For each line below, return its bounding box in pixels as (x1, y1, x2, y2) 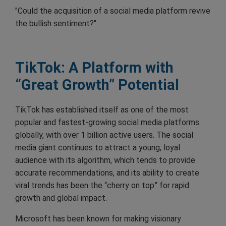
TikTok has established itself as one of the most (15, 104, 189, 115)
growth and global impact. (15, 193, 107, 203)
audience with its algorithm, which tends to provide (15, 155, 195, 165)
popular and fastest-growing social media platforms (15, 117, 199, 127)
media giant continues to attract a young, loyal (15, 142, 180, 152)
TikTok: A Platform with (15, 59, 174, 76)
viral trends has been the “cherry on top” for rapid (15, 180, 189, 190)
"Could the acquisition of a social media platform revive (15, 6, 210, 16)
